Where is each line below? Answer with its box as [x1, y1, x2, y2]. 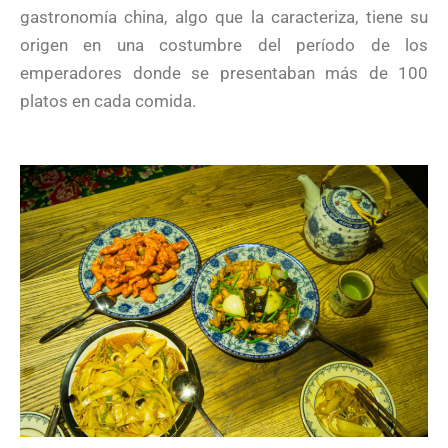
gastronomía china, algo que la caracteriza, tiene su [20, 7, 428, 28]
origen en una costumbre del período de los [20, 35, 428, 56]
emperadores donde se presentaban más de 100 [20, 63, 428, 84]
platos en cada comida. [20, 91, 196, 112]
